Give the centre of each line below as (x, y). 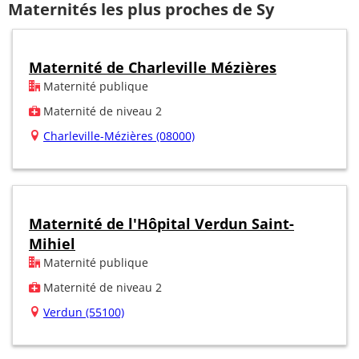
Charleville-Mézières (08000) (119, 135)
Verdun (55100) (84, 312)
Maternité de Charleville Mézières (153, 67)
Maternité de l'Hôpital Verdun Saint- (161, 223)
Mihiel (52, 243)
